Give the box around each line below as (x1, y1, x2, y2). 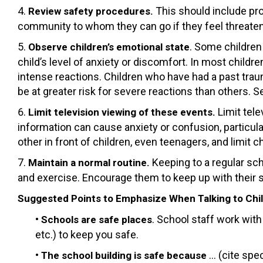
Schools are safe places (41, 213, 152, 225)
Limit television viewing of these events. (28, 106, 218, 118)
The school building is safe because (41, 249, 209, 261)
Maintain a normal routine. (28, 156, 152, 168)
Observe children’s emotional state (28, 41, 190, 53)
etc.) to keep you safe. (35, 228, 139, 241)
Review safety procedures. (28, 5, 156, 17)
